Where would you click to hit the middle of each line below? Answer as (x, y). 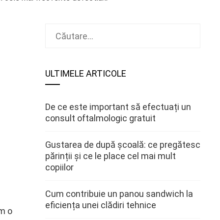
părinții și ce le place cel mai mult (110, 156)
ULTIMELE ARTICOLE (86, 73)
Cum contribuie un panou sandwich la (119, 194)
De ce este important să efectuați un (118, 107)
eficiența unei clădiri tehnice (101, 205)
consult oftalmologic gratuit (100, 118)
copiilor (59, 167)
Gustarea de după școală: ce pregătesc (123, 145)
